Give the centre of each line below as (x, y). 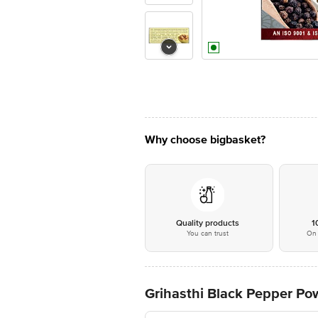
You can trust (207, 234)
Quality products (207, 223)
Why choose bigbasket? (205, 140)
